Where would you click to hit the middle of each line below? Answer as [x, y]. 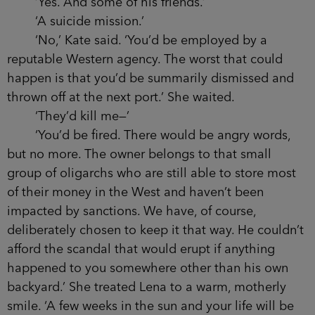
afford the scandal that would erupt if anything [141, 249]
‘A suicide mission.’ [76, 21]
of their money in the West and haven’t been [135, 192]
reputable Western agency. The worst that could [145, 59]
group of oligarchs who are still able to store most [152, 173]
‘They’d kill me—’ [68, 116]
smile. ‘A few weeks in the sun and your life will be [150, 306]
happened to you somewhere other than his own [148, 268]
